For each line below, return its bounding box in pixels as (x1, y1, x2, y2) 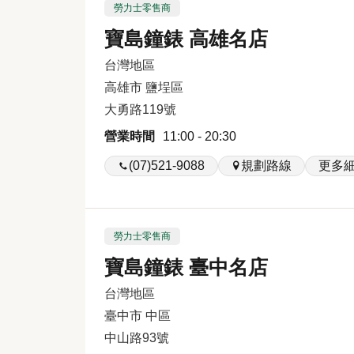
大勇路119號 (104, 103, 176, 116)
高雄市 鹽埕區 (104, 81, 183, 94)
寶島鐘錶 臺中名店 (104, 256, 268, 278)
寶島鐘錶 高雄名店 (104, 28, 268, 50)
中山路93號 (104, 331, 169, 345)
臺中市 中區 (104, 309, 171, 322)
